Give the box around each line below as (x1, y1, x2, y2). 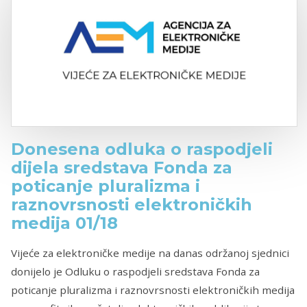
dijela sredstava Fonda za (11, 158, 232, 178)
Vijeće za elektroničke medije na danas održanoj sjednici (11, 245, 289, 260)
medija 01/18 (11, 213, 118, 234)
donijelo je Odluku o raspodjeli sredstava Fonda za (11, 264, 260, 278)
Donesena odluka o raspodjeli (11, 139, 273, 160)
